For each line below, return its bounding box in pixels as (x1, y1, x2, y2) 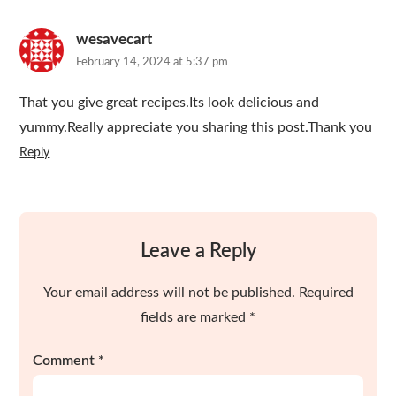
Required (298, 286, 354, 300)
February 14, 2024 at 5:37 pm (76, 57, 229, 68)
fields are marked (141, 310, 249, 324)
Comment (33, 354, 99, 368)
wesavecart (76, 32, 153, 47)
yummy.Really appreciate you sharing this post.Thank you (19, 120, 373, 134)
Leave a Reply (140, 241, 256, 261)
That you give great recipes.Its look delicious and (19, 95, 320, 110)
